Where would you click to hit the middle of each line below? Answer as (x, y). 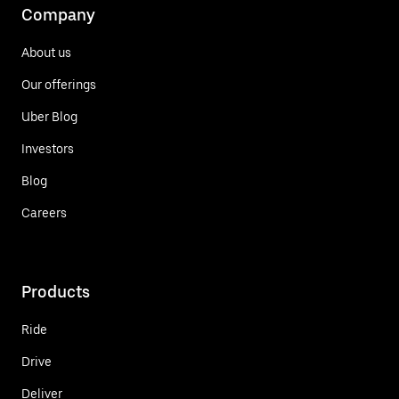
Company (58, 14)
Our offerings (59, 84)
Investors (48, 148)
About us (46, 52)
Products (56, 291)
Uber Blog (49, 116)
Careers (44, 212)
